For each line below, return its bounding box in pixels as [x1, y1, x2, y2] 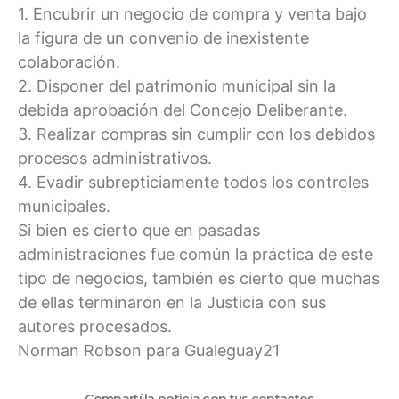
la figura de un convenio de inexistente [18, 28, 309, 47]
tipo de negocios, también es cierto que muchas [18, 268, 379, 288]
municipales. [18, 196, 110, 216]
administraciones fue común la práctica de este [18, 244, 373, 264]
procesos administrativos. [18, 148, 212, 167]
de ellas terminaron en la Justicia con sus [18, 292, 326, 312]
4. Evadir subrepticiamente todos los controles [18, 172, 369, 191]
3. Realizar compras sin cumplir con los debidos [18, 124, 375, 143]
